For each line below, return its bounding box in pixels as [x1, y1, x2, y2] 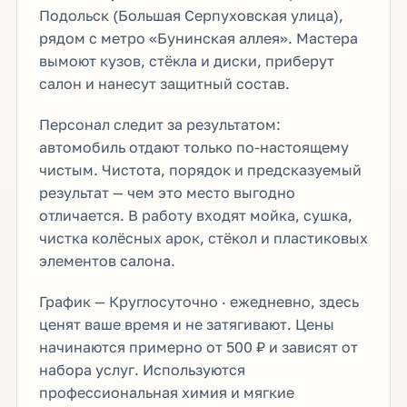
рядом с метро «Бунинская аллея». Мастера [38, 28, 358, 47]
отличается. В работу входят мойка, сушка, [38, 205, 352, 224]
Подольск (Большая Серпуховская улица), [38, 5, 343, 25]
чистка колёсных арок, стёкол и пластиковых [38, 228, 368, 247]
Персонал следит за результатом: [38, 114, 281, 134]
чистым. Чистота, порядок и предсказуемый [38, 160, 362, 179]
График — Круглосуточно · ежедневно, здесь [38, 292, 359, 311]
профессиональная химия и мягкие [38, 382, 294, 402]
